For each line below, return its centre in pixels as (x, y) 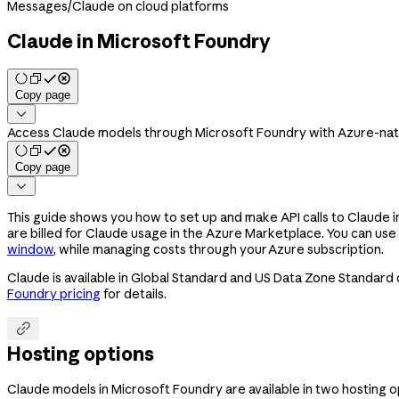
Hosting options (81, 354)
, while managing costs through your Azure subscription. (219, 249)
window (30, 249)
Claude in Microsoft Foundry (139, 41)
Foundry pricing (54, 293)
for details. (134, 293)
